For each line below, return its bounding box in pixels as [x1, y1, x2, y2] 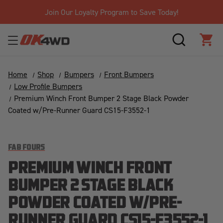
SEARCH [179, 40, 208, 51]
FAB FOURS [8, 144, 45, 152]
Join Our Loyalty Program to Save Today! [44, 7, 178, 17]
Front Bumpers [104, 69, 154, 79]
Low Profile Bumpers [14, 81, 83, 91]
